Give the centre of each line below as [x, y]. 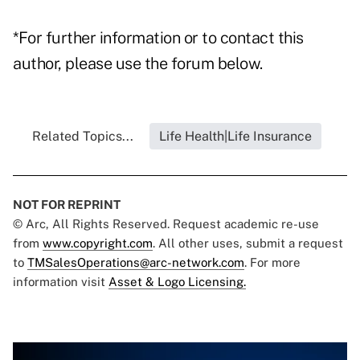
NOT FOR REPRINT [67, 205]
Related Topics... [83, 137]
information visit [61, 282]
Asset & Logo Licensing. [177, 282]
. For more [272, 263]
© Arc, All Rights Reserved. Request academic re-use [166, 224]
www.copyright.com [98, 243]
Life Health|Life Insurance [235, 137]
